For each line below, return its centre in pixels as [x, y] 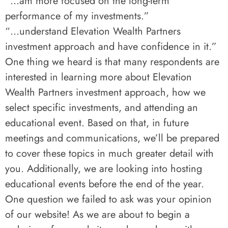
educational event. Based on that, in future [97, 123]
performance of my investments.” [77, 16]
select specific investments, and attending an [102, 108]
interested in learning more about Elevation [98, 77]
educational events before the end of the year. [105, 184]
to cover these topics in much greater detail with [109, 153]
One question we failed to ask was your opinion [108, 199]
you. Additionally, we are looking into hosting [104, 169]
